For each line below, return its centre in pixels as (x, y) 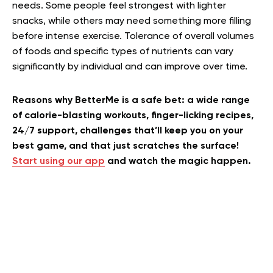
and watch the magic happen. (178, 161)
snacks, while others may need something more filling (132, 21)
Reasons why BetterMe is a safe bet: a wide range (131, 101)
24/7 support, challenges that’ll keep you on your (128, 131)
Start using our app (58, 161)
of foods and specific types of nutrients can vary (123, 52)
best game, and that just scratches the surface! (126, 146)
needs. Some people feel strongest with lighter (119, 6)
